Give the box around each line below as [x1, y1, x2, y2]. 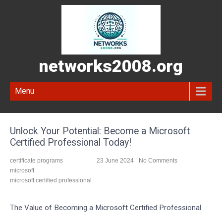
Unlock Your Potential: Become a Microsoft [10, 125, 190, 137]
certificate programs [10, 157, 63, 164]
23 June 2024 [97, 157, 134, 164]
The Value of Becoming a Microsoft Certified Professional [10, 203, 201, 212]
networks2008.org [39, 56, 183, 76]
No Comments [139, 157, 177, 164]
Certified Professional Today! [10, 137, 131, 148]
